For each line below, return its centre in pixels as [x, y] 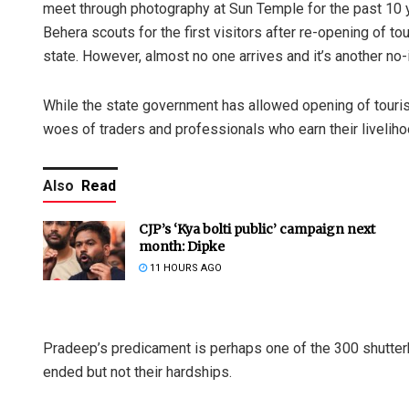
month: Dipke [182, 247]
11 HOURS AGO [184, 268]
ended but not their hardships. [137, 372]
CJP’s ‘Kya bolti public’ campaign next [257, 230]
